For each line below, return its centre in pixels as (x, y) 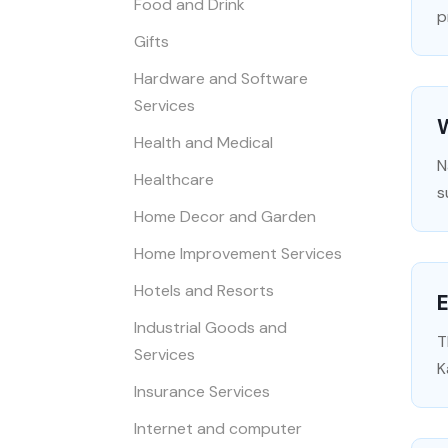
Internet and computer (218, 428)
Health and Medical (204, 142)
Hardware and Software (221, 78)
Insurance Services (202, 391)
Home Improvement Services (238, 253)
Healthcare (174, 179)
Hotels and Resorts (204, 290)
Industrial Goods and (211, 327)
